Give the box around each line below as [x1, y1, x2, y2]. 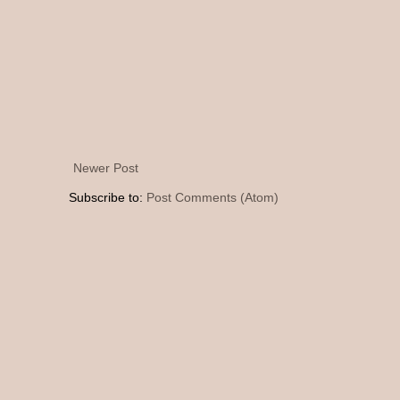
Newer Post [73, 161, 138, 176]
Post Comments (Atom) [146, 190, 279, 205]
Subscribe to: [69, 190, 146, 205]
